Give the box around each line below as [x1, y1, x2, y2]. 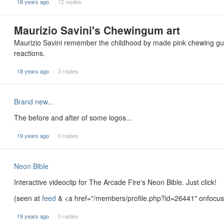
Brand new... [14, 96, 53, 106]
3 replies [57, 67, 78, 75]
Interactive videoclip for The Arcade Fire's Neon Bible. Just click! [14, 177, 216, 187]
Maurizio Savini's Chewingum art [14, 22, 180, 37]
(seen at [14, 193, 42, 203]
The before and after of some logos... [14, 112, 132, 122]
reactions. [14, 48, 45, 58]
